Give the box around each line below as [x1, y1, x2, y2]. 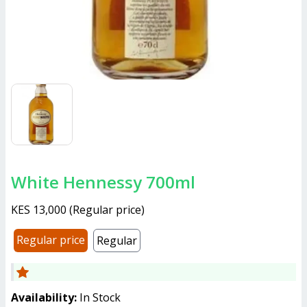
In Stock [79, 290, 121, 305]
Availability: [11, 290, 77, 305]
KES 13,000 [11, 202, 66, 217]
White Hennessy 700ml [27, 171, 195, 193]
